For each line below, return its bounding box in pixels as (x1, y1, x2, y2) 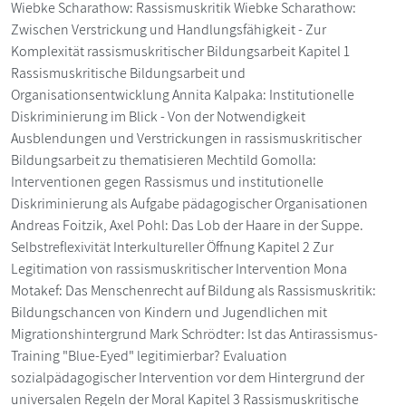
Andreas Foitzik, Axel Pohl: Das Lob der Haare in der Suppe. (11, 215, 363, 235)
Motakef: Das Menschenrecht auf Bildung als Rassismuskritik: (11, 280, 376, 300)
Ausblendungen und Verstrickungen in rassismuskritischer (11, 128, 362, 148)
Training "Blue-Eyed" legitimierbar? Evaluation (11, 345, 287, 365)
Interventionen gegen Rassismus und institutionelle (11, 171, 324, 191)
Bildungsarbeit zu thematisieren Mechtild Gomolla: (11, 150, 316, 169)
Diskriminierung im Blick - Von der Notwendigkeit (11, 106, 305, 126)
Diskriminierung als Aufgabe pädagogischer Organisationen (11, 193, 368, 213)
